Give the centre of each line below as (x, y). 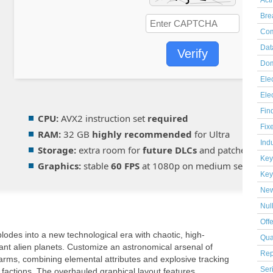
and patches (223, 150)
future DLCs (170, 150)
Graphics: (59, 166)
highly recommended (142, 134)
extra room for (109, 150)
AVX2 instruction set (103, 118)
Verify (193, 54)
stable (96, 166)
